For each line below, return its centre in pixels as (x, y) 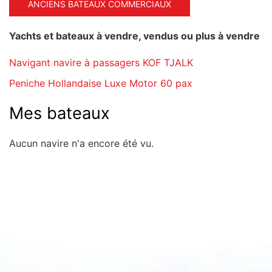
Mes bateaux (59, 113)
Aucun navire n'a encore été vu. (81, 143)
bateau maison (43, 260)
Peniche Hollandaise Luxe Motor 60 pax (101, 83)
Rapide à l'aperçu (76, 230)
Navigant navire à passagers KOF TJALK (101, 63)
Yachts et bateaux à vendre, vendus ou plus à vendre (134, 36)
